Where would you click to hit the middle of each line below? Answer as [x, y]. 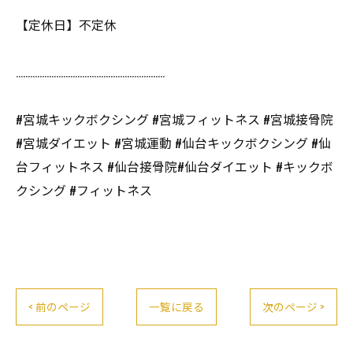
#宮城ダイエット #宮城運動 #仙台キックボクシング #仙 [173, 143]
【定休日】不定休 [66, 24]
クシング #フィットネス [84, 190]
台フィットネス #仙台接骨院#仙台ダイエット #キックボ [175, 166]
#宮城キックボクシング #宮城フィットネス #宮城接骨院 [175, 119]
